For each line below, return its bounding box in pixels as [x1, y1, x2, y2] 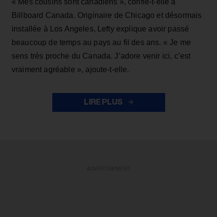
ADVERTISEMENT [86, 166, 131, 172]
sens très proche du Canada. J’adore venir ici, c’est [12, 52, 191, 61]
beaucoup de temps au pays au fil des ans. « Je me [12, 38, 191, 47]
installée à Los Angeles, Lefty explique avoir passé [12, 25, 189, 33]
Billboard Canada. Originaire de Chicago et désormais [12, 11, 202, 20]
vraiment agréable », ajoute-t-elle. [12, 65, 129, 74]
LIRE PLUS [84, 98, 124, 107]
